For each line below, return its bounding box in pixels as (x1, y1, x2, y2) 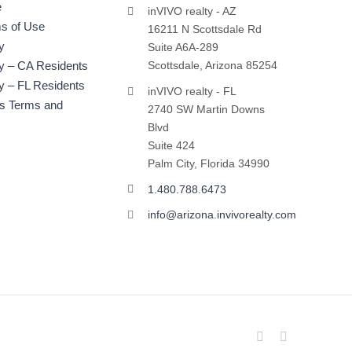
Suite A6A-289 (147, 41, 218, 53)
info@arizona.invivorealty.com (147, 208, 296, 222)
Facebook (263, 329, 313, 343)
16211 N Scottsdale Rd (147, 23, 262, 35)
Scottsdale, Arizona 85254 (147, 59, 277, 71)
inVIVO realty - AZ (147, 5, 236, 17)
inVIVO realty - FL (147, 84, 236, 97)
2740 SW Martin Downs (147, 102, 265, 115)
